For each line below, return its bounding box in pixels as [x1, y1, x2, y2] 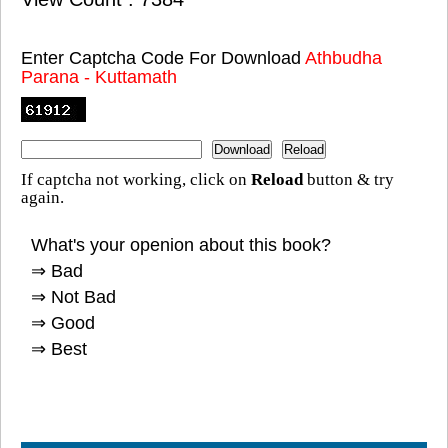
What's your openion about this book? [31, 234, 331, 255]
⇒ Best [31, 338, 87, 359]
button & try [303, 169, 394, 189]
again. [21, 187, 64, 207]
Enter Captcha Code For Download [21, 47, 305, 68]
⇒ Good [31, 312, 95, 333]
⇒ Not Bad [31, 286, 116, 307]
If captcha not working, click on [21, 169, 251, 189]
